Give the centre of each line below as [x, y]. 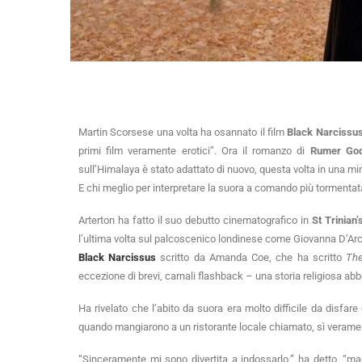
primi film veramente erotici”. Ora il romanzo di [194, 150]
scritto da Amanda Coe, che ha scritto [251, 257]
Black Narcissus [118, 257]
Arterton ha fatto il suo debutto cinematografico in [195, 220]
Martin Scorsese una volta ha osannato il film [183, 132]
